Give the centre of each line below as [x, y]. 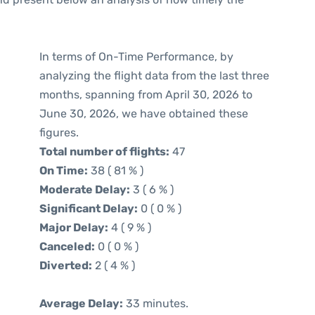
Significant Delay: [89, 208]
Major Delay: [74, 227]
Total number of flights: [104, 152]
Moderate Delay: [85, 189]
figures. [59, 133]
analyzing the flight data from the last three [154, 76]
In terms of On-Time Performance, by [136, 57]
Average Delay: [81, 303]
